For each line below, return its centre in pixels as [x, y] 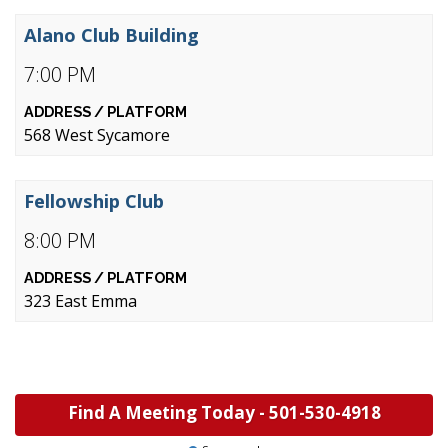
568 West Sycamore [97, 135]
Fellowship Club [94, 200]
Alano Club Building [111, 34]
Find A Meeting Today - [168, 412]
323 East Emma [80, 301]
